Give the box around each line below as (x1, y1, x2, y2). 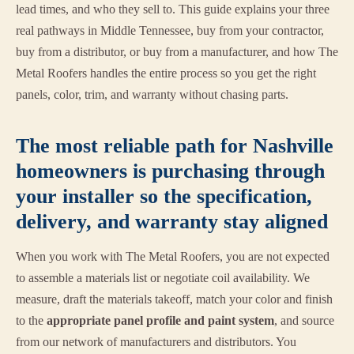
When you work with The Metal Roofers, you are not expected (16, 250, 330, 264)
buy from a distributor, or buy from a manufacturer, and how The (16, 45, 338, 59)
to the (16, 314, 47, 328)
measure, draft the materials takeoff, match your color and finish (16, 292, 333, 307)
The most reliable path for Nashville (16, 134, 333, 158)
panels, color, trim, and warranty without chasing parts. (16, 88, 288, 102)
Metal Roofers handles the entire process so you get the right (16, 66, 316, 81)
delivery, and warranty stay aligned (16, 210, 328, 234)
